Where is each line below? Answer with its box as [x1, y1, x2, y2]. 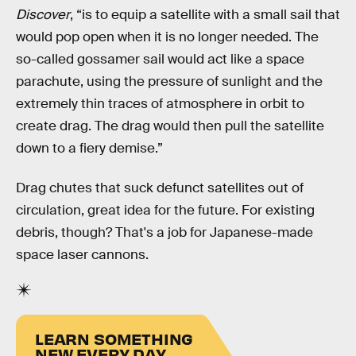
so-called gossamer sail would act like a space [16, 51, 304, 68]
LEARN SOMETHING [35, 328, 194, 349]
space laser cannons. [16, 246, 152, 263]
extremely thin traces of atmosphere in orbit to [16, 95, 304, 113]
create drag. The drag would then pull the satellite [16, 118, 324, 135]
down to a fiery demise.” [16, 140, 163, 157]
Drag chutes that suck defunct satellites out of [16, 179, 304, 196]
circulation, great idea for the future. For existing [16, 201, 315, 219]
